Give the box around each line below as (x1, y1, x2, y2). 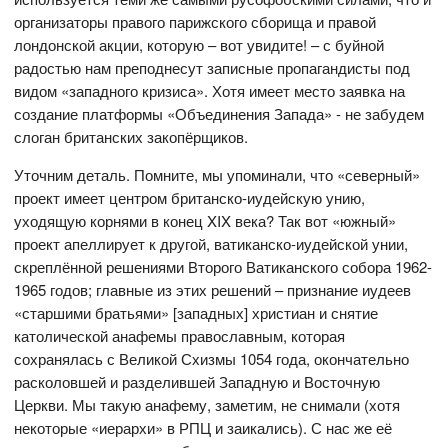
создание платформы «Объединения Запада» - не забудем (14, 103, 425, 125)
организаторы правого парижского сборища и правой (14, 11, 377, 33)
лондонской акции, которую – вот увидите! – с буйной (14, 34, 385, 56)
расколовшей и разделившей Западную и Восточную (14, 371, 381, 393)
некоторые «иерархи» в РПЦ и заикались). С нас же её (14, 417, 393, 439)
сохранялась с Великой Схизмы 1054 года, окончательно (14, 348, 410, 370)
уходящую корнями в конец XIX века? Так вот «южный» (14, 210, 397, 232)
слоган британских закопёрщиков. (14, 126, 249, 148)
